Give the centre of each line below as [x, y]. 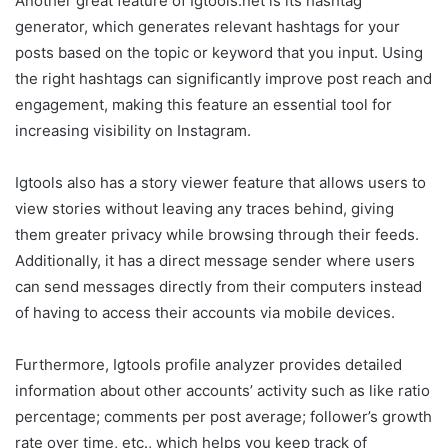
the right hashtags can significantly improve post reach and [223, 79]
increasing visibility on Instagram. [133, 131]
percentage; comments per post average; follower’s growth [223, 417]
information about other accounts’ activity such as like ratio [222, 391]
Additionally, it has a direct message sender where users [215, 261]
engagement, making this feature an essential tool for [203, 105]
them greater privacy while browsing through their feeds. [217, 235]
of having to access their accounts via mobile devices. [205, 313]
